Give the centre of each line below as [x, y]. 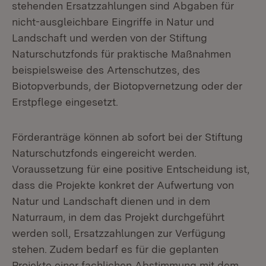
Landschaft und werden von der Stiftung [110, 38]
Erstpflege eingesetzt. [65, 102]
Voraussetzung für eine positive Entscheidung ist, [131, 169]
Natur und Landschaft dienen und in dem [111, 201]
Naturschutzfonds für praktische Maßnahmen [121, 54]
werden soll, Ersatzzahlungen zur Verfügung [119, 233]
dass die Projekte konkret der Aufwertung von [123, 185]
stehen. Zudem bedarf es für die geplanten [115, 249]
